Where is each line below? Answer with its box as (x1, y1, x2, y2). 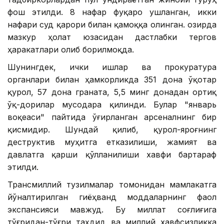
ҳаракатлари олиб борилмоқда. (7, 44, 134, 54)
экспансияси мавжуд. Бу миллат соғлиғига (7, 204, 216, 214)
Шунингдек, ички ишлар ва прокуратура (7, 61, 216, 72)
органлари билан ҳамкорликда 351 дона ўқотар (7, 74, 216, 84)
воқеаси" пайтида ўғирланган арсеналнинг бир (7, 111, 216, 122)
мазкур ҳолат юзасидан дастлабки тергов (7, 31, 216, 42)
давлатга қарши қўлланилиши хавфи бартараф (7, 149, 216, 159)
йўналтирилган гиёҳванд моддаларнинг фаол (7, 191, 216, 202)
